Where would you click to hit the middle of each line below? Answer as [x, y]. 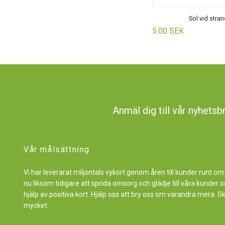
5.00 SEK [168, 31]
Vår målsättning [57, 149]
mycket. [36, 205]
